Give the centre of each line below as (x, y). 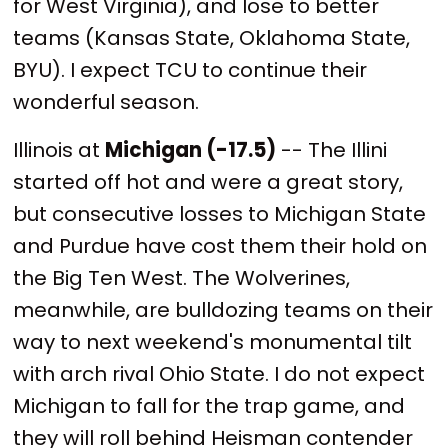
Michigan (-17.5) (191, 149)
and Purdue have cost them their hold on (220, 245)
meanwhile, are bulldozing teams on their (223, 309)
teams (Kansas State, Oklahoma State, (212, 38)
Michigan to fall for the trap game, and (209, 405)
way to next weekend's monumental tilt (213, 341)
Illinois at (59, 149)
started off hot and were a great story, (208, 181)
